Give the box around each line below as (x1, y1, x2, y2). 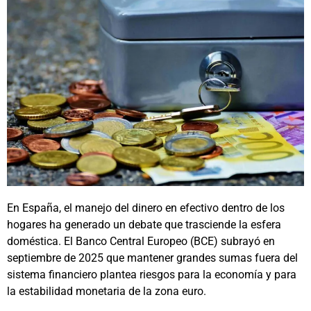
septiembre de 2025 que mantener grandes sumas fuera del (7, 251, 298, 265)
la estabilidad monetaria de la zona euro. (7, 285, 206, 299)
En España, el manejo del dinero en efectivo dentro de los (7, 201, 285, 215)
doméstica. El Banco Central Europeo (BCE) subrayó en (7, 235, 275, 249)
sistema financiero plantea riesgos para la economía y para (7, 268, 296, 282)
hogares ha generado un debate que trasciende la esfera (7, 218, 281, 232)
